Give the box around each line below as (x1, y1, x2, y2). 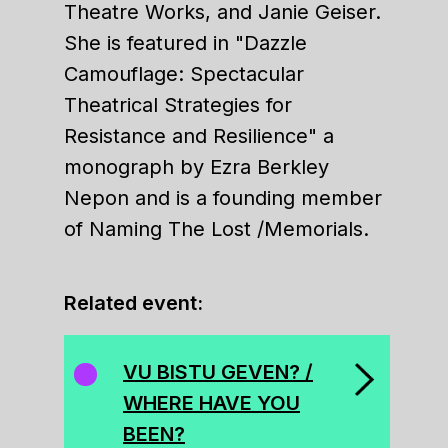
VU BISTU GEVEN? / (123, 360, 313, 384)
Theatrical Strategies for (64, 93, 292, 117)
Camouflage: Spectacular (64, 62, 304, 86)
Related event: (64, 291, 203, 315)
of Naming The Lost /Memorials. (64, 217, 369, 241)
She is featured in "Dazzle (64, 31, 307, 55)
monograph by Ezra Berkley (64, 155, 329, 179)
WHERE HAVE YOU (123, 391, 300, 415)
